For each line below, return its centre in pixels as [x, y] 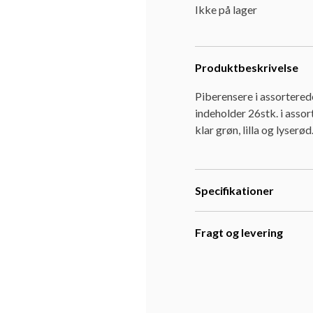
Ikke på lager [226, 9]
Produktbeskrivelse [247, 67]
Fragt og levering [239, 232]
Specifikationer [234, 190]
